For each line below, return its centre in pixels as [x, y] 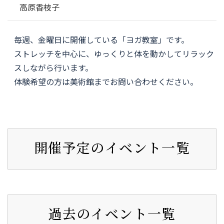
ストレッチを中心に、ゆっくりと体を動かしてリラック [114, 53]
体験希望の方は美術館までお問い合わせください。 [106, 81]
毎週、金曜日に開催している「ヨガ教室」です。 [102, 39]
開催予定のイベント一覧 [112, 147]
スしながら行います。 [54, 67]
